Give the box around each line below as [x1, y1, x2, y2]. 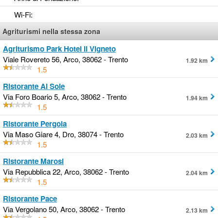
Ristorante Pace [3, 193, 57, 204]
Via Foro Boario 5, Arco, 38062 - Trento [3, 91, 127, 102]
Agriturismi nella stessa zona [2, 26, 100, 36]
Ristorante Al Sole [3, 81, 65, 92]
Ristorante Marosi [3, 156, 64, 167]
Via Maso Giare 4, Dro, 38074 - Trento [3, 129, 124, 140]
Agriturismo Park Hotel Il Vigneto [3, 43, 116, 54]
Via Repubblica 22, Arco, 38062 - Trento [3, 166, 129, 177]
